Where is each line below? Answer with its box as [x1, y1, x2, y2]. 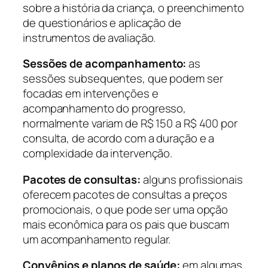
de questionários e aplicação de [23, 14, 181, 31]
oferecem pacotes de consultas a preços [23, 186, 228, 202]
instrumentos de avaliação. [23, 29, 156, 45]
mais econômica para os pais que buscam [23, 216, 230, 232]
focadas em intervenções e [23, 86, 159, 102]
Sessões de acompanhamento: [23, 56, 187, 72]
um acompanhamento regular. [23, 231, 171, 247]
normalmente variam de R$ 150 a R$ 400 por [23, 115, 237, 132]
